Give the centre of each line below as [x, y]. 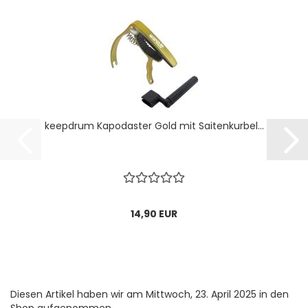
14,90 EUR [154, 214]
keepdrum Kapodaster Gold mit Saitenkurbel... [154, 126]
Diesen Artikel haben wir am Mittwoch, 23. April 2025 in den [150, 295]
